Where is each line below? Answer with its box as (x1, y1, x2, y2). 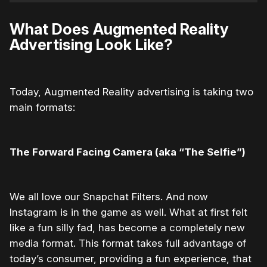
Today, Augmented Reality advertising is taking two (10, 85, 253, 98)
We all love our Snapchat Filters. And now (10, 190, 208, 203)
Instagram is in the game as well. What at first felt (10, 206, 247, 218)
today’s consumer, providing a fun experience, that (10, 252, 252, 265)
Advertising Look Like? (10, 35, 173, 54)
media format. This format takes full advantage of (10, 237, 246, 249)
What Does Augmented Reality (10, 19, 229, 38)
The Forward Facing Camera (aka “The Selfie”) (10, 145, 246, 158)
